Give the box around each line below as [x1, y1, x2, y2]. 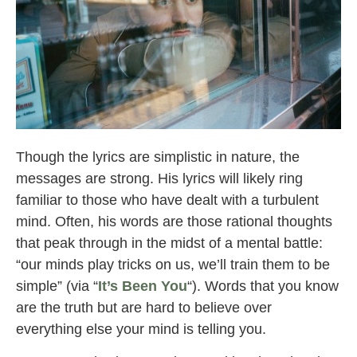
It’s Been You [98, 278, 187, 295]
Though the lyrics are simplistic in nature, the [16, 149, 300, 166]
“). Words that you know [187, 278, 339, 295]
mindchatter [16, 131, 82, 145]
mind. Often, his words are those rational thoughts [16, 214, 332, 230]
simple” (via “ [16, 278, 98, 295]
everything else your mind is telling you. [16, 321, 266, 338]
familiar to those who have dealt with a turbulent [16, 192, 319, 209]
